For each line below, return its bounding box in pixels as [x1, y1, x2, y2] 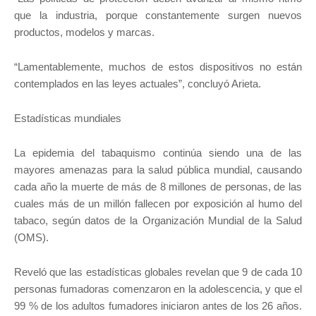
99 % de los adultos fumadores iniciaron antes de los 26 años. [14, 300, 302, 312]
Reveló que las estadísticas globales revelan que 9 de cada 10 [14, 266, 302, 279]
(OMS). [14, 231, 49, 244]
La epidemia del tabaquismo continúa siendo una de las [14, 147, 302, 159]
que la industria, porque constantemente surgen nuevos [14, 9, 302, 22]
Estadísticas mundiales [14, 112, 121, 125]
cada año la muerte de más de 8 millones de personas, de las [14, 181, 302, 193]
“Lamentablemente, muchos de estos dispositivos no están [14, 61, 302, 73]
